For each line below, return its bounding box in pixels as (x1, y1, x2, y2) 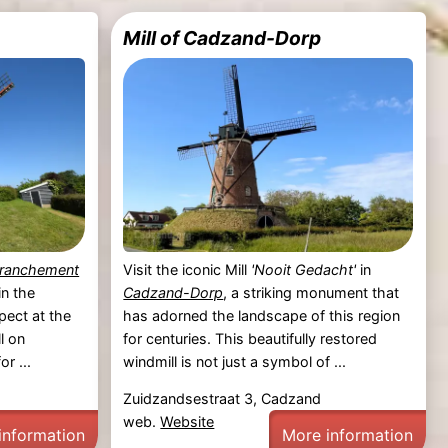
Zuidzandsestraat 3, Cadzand (123, 390, 322, 408)
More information (282, 425, 414, 446)
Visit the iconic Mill (123, 260, 252, 278)
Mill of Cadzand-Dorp (123, 26, 322, 51)
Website (160, 413, 215, 431)
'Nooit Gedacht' (251, 260, 357, 278)
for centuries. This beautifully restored (123, 329, 378, 347)
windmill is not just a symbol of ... (123, 352, 347, 370)
